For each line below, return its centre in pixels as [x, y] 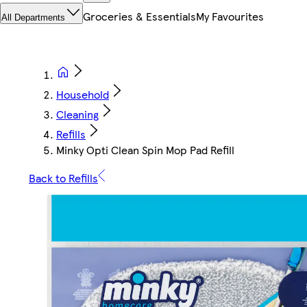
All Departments [33, 18]
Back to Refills [63, 178]
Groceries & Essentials [139, 16]
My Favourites [230, 16]
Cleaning [77, 114]
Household [83, 95]
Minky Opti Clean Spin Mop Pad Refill [145, 150]
